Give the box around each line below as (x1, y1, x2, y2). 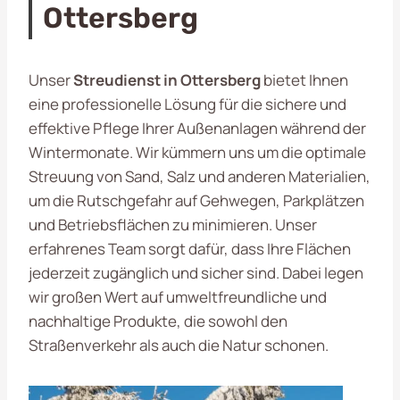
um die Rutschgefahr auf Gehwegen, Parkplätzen (29, 189, 364, 211)
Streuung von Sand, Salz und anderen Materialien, (29, 165, 371, 187)
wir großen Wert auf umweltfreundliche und (29, 286, 327, 307)
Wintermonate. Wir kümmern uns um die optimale (29, 141, 366, 162)
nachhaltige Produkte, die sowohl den (29, 310, 287, 331)
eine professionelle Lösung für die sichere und (29, 93, 346, 114)
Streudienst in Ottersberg (73, 69, 261, 90)
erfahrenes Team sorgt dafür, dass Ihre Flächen (29, 237, 351, 259)
